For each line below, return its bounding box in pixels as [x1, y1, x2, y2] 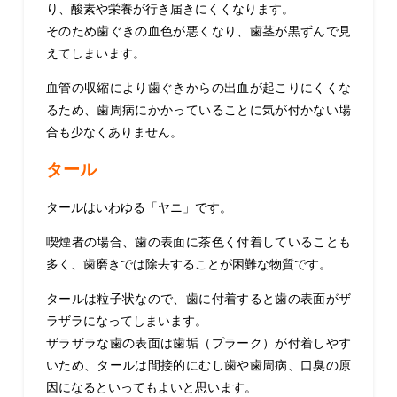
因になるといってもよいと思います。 [45, 380, 257, 395]
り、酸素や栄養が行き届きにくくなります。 [45, 2, 294, 17]
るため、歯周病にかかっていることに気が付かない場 [45, 103, 352, 118]
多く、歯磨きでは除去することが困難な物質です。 [45, 257, 331, 272]
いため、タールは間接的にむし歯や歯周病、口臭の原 [45, 358, 352, 373]
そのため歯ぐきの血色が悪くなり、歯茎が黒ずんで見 [45, 24, 352, 39]
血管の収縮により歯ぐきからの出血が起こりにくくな [45, 81, 352, 96]
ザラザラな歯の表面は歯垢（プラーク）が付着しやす [45, 336, 352, 351]
